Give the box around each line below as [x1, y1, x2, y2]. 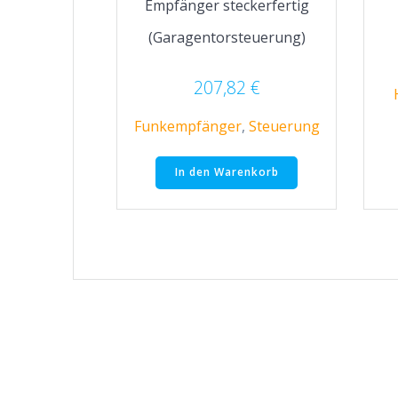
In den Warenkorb [174, 164, 279, 180]
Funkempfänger [133, 115, 242, 136]
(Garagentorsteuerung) [147, 27, 306, 47]
